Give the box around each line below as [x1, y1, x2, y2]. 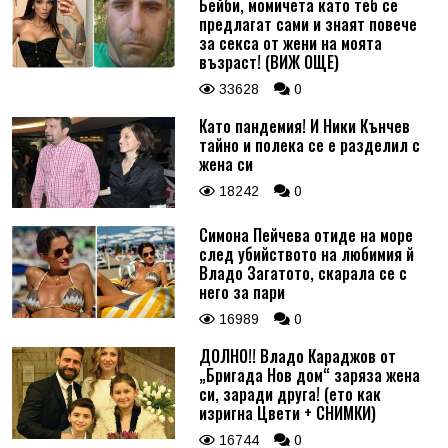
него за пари [198, 280, 285, 305]
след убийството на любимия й [198, 242, 414, 267]
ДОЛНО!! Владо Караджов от [198, 344, 396, 369]
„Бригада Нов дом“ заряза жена [198, 363, 420, 388]
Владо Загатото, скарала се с [198, 261, 407, 286]
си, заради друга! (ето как [198, 382, 381, 407]
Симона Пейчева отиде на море [198, 223, 413, 248]
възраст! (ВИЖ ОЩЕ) [198, 50, 339, 74]
